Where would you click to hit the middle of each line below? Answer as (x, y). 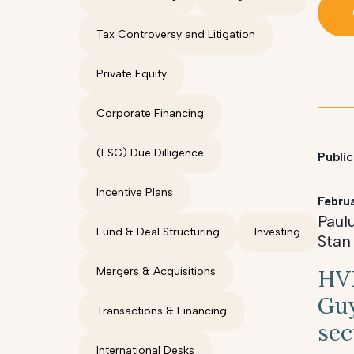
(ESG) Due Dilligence (150, 153)
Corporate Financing (150, 113)
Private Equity (132, 74)
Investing (277, 232)
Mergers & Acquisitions (156, 271)
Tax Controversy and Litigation (176, 34)
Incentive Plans (135, 192)
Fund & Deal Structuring (158, 232)
